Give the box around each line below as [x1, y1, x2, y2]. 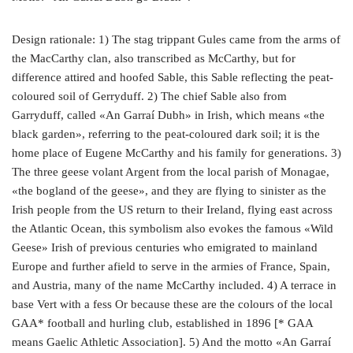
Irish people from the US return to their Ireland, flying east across [12, 203, 333, 216]
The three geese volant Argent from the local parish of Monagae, [12, 165, 329, 178]
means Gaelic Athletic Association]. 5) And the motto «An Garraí [12, 335, 331, 348]
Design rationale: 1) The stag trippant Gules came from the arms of [12, 32, 340, 46]
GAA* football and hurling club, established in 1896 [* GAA [12, 316, 313, 329]
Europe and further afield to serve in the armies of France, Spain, [12, 259, 330, 273]
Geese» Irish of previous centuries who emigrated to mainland [12, 240, 318, 254]
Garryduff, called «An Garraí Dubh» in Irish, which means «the [12, 108, 325, 121]
